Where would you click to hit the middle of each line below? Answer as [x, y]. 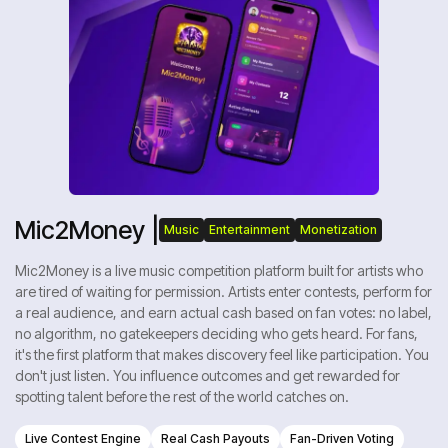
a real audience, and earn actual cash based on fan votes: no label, [223, 312]
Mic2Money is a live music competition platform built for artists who [219, 270]
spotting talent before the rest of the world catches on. [182, 396]
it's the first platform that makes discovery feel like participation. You [222, 354]
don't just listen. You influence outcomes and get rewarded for [207, 375]
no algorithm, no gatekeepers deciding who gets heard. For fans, [216, 333]
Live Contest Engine [83, 438]
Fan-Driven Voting [342, 438]
